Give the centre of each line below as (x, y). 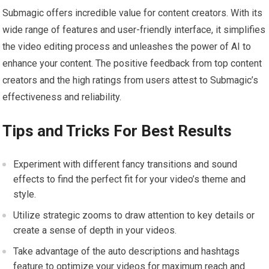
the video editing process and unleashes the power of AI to (127, 47)
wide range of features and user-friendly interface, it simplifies (134, 30)
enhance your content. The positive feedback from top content (132, 64)
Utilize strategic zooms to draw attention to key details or (134, 216)
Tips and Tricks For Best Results (117, 131)
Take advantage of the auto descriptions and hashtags (127, 252)
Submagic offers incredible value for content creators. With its (133, 13)
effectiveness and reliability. (62, 97)
